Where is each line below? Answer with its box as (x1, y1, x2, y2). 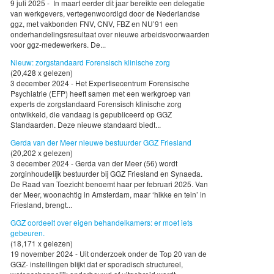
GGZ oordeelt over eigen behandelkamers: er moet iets (10, 217, 193, 228)
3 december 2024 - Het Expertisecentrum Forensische (10, 77, 190, 88)
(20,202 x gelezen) (10, 147, 73, 158)
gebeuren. (10, 227, 45, 238)
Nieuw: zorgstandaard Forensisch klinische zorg (10, 56, 170, 67)
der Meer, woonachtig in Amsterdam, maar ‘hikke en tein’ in (10, 188, 206, 199)
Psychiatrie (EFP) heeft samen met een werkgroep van (10, 87, 191, 98)
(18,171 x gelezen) (10, 237, 73, 248)
